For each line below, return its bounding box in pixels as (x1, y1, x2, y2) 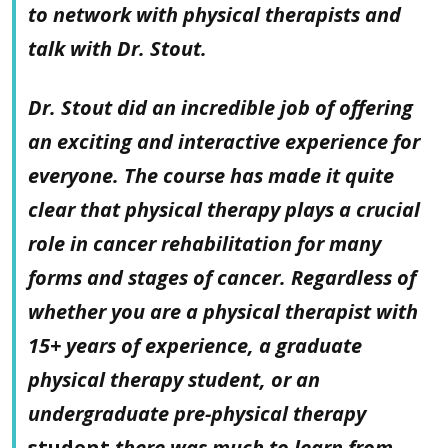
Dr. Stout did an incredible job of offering (28, 93, 413, 121)
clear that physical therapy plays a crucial (28, 195, 420, 223)
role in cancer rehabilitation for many (28, 229, 381, 257)
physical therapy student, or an (28, 365, 320, 393)
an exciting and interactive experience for (28, 127, 420, 155)
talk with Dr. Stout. (28, 34, 212, 62)
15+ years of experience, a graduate (28, 331, 362, 359)
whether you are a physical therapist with (28, 297, 418, 325)
